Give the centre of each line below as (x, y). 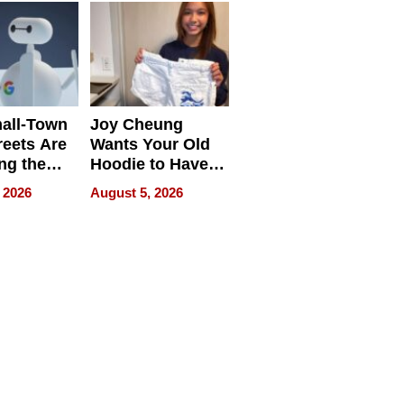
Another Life (138, 184)
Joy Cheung (136, 125)
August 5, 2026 (136, 193)
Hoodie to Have (149, 165)
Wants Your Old (150, 145)
